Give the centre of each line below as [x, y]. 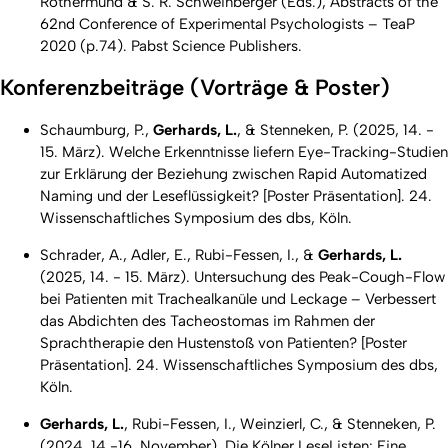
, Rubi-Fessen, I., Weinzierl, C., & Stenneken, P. [280, 424]
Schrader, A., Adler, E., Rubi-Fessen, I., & [179, 255]
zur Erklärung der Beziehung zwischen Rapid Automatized [233, 174]
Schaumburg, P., [96, 130]
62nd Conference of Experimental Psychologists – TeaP [227, 23]
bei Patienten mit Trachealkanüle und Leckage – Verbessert [238, 299]
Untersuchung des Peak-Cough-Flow [319, 277]
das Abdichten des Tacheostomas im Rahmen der [207, 321]
